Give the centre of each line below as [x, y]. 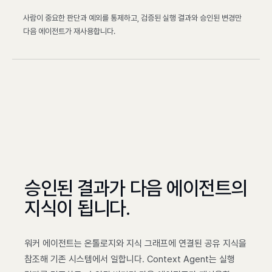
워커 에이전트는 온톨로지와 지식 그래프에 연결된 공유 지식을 [135, 243]
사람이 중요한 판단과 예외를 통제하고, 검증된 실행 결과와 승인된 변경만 [132, 18]
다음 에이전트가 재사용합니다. [69, 31]
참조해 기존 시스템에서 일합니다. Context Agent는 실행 [130, 259]
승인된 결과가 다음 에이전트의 [136, 188]
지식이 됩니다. [77, 208]
